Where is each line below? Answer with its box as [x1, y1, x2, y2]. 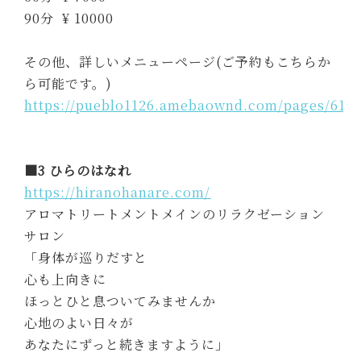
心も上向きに [24, 269, 107, 288]
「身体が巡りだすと [24, 247, 148, 267]
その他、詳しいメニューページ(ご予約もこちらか [24, 52, 332, 71]
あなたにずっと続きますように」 [24, 334, 230, 354]
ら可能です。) [24, 73, 113, 93]
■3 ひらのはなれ [24, 160, 132, 180]
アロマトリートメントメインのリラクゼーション [24, 204, 326, 223]
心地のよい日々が [24, 313, 148, 332]
